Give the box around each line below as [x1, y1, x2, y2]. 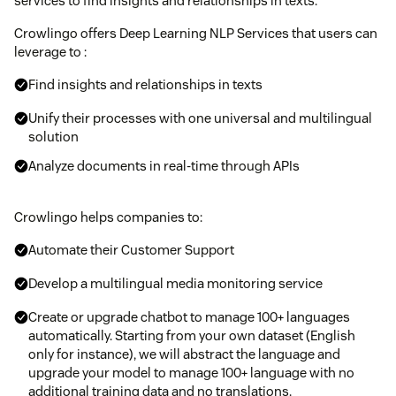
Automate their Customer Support [28, 240, 234, 258]
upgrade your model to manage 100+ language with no [28, 363, 354, 381]
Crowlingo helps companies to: [14, 208, 202, 225]
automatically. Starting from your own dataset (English [28, 326, 355, 344]
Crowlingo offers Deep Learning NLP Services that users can [14, 24, 377, 42]
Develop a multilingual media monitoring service [28, 274, 323, 292]
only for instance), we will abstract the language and [28, 345, 340, 362]
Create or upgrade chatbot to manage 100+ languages [28, 308, 350, 325]
